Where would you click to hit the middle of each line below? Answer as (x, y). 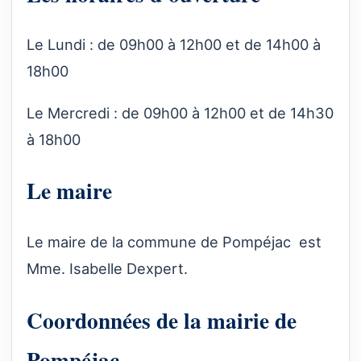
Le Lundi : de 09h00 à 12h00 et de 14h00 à (174, 45)
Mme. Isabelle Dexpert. (107, 269)
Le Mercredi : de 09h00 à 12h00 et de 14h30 (180, 112)
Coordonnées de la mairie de (162, 320)
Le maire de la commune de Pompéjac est (174, 242)
